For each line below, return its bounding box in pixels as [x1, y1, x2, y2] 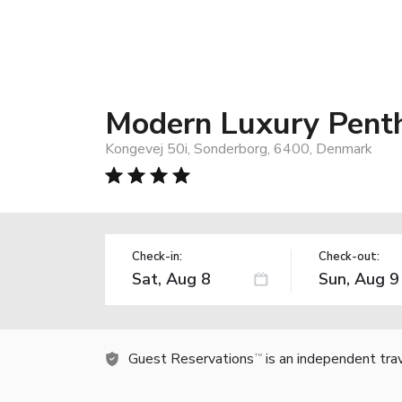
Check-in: [132, 248, 182, 265]
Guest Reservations [128, 348, 254, 369]
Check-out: [318, 248, 380, 265]
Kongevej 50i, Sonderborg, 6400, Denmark [105, 138, 372, 159]
